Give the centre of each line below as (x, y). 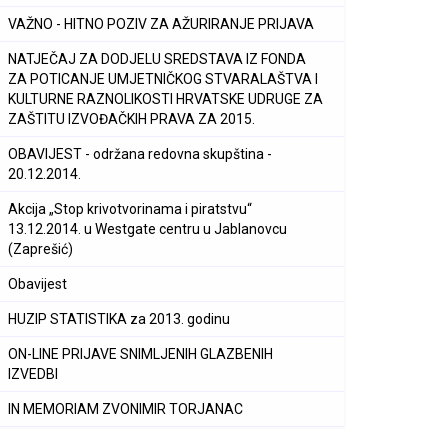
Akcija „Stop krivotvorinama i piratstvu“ (130, 209)
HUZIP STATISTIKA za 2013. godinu (119, 319)
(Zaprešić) (40, 249)
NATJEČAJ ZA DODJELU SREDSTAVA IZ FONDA (157, 59)
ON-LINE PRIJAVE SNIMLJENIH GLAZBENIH (140, 354)
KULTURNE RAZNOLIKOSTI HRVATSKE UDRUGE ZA (165, 99)
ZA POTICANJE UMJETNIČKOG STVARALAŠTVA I (163, 79)
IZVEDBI (33, 374)
